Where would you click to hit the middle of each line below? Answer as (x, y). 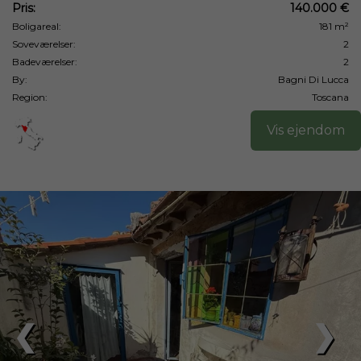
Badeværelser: (45, 62)
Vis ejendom (306, 130)
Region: (30, 97)
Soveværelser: (44, 44)
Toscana (330, 97)
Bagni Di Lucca (313, 79)
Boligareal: (37, 26)
